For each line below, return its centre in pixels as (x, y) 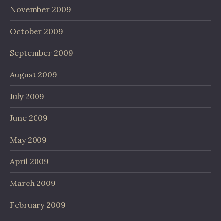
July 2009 (27, 96)
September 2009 (41, 53)
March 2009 (33, 183)
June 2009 (29, 118)
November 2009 (40, 9)
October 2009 (37, 31)
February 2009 (38, 205)
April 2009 (29, 161)
